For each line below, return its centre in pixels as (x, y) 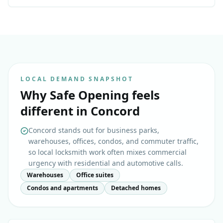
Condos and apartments (62, 188)
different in (56, 111)
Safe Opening (89, 95)
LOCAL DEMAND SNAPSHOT (77, 79)
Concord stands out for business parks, (94, 130)
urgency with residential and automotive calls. (106, 163)
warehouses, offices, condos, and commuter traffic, (113, 141)
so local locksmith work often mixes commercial (108, 152)
